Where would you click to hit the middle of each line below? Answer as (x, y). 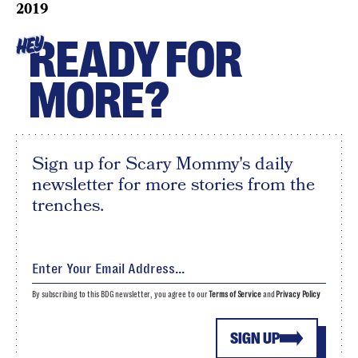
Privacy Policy (298, 294)
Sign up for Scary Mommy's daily (162, 164)
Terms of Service (235, 294)
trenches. (68, 205)
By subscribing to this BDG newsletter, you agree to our (121, 294)
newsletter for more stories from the (173, 185)
